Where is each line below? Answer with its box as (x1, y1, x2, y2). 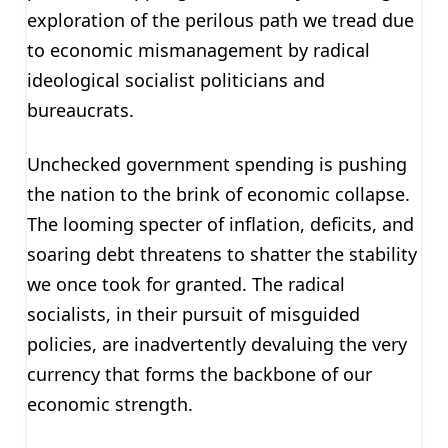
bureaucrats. (26, 97, 134, 122)
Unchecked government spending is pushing (26, 151, 407, 176)
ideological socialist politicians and (26, 67, 325, 92)
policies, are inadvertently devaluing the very (26, 331, 407, 356)
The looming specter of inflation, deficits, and (26, 211, 414, 236)
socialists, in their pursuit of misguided (26, 301, 360, 326)
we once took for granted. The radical (26, 271, 345, 296)
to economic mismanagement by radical (26, 37, 370, 62)
